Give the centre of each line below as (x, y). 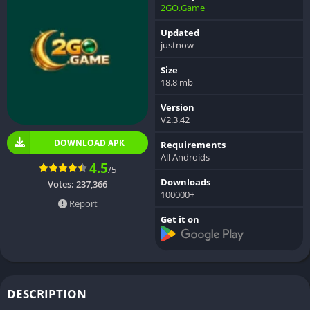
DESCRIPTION (47, 294)
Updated (180, 32)
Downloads (185, 182)
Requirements (193, 144)
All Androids (185, 157)
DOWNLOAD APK (89, 143)
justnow (177, 45)
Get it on (180, 219)
